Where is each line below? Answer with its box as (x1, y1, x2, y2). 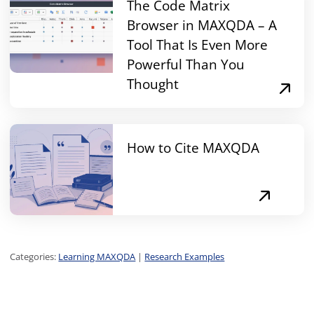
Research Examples (144, 250, 225, 264)
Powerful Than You (127, 55, 245, 74)
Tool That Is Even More (127, 35, 268, 55)
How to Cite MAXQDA (127, 138, 260, 158)
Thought (127, 74, 179, 94)
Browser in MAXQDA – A (127, 15, 278, 35)
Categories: (10, 250, 59, 264)
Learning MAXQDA (58, 250, 136, 264)
